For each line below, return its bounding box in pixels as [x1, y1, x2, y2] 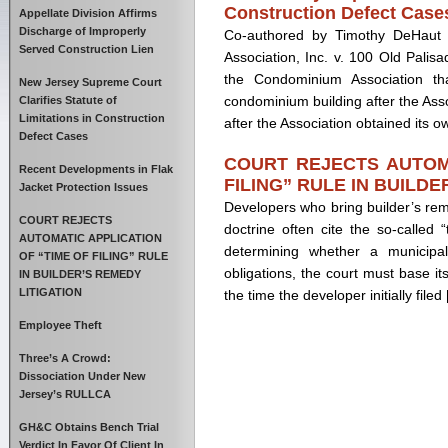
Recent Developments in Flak [19, 163, 173, 175]
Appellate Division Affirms [19, 7, 157, 19]
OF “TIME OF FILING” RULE [19, 250, 168, 262]
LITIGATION [19, 286, 82, 298]
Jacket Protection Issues [19, 181, 148, 193]
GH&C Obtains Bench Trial [19, 421, 159, 433]
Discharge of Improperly [19, 25, 146, 37]
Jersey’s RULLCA [19, 388, 111, 400]
